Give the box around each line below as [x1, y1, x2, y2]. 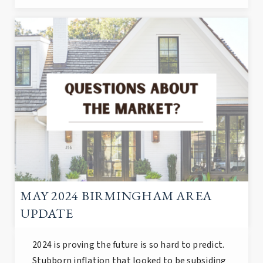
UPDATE [21, 205, 73, 222]
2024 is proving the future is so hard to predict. [32, 238, 225, 252]
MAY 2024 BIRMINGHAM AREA [21, 187, 212, 205]
